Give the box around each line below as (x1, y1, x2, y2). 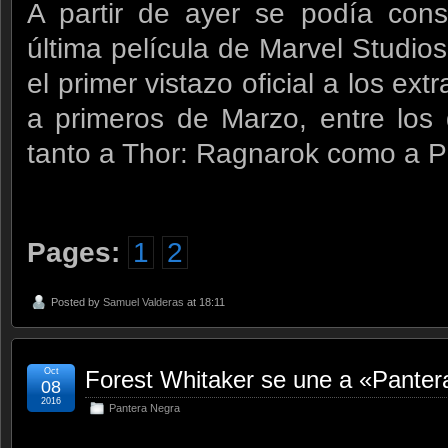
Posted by (51, 295, 103, 308)
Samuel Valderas (103, 295, 184, 308)
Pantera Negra (109, 401, 180, 414)
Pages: (27, 236, 120, 268)
